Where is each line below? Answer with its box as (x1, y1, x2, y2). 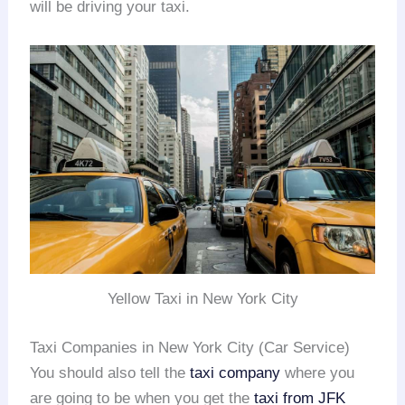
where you (280, 363, 355, 381)
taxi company (190, 363, 281, 381)
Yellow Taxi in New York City (107, 290, 298, 308)
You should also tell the (30, 363, 191, 381)
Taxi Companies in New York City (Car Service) (30, 338, 351, 356)
